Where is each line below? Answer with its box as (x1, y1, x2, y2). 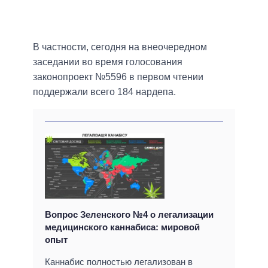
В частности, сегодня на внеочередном (33, 42, 207, 53)
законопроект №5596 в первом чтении (33, 72, 203, 83)
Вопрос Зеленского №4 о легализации (45, 209, 214, 220)
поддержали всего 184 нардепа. (33, 87, 176, 98)
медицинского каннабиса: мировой (45, 222, 200, 233)
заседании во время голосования (33, 57, 182, 68)
